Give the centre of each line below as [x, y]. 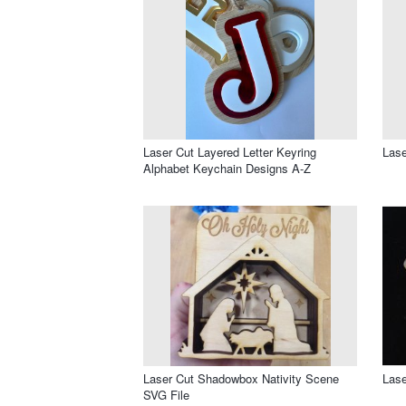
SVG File [166, 394]
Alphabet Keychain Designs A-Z [227, 168]
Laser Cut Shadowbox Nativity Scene [241, 378]
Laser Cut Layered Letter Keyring [230, 151]
